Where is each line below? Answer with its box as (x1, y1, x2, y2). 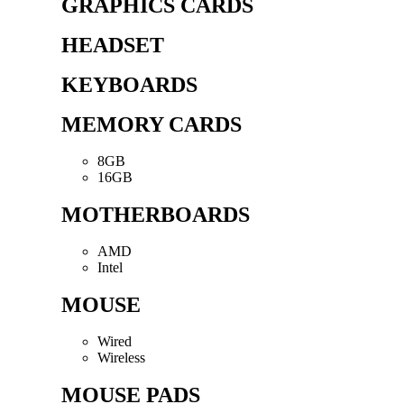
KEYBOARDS (61, 73, 197, 96)
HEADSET (61, 33, 164, 57)
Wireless (97, 350, 145, 365)
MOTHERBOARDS (61, 203, 250, 226)
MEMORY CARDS (61, 113, 242, 136)
